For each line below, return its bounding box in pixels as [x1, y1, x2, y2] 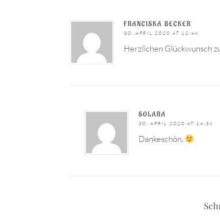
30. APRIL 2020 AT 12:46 [124, 30, 199, 36]
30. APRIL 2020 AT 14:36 [138, 120, 214, 127]
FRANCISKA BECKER [124, 20, 191, 28]
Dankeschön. [138, 134, 185, 144]
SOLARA [138, 110, 166, 118]
